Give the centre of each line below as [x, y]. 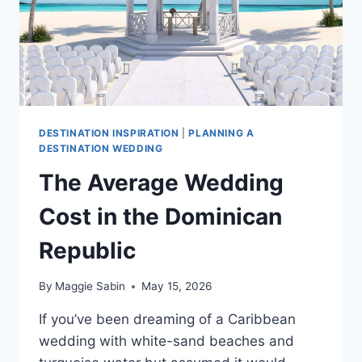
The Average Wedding [161, 182]
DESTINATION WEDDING [101, 148]
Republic [87, 250]
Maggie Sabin [90, 286]
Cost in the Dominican [160, 216]
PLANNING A [221, 133]
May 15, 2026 [177, 286]
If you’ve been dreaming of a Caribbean [167, 320]
